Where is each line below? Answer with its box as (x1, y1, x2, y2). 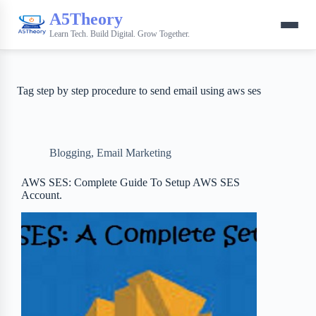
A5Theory (49, 9, 123, 28)
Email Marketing (97, 147, 171, 159)
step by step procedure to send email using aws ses (34, 85, 262, 97)
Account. (21, 189, 62, 201)
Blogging (49, 147, 91, 159)
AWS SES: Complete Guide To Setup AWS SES (21, 176, 240, 188)
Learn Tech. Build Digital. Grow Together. (49, 28, 190, 39)
